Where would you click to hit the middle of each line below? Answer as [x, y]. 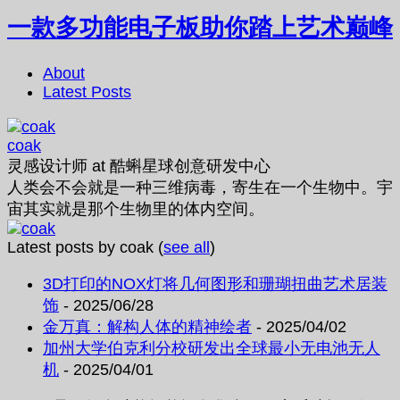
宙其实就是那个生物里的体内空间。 [136, 208]
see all [187, 247]
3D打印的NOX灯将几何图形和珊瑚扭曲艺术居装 [215, 283]
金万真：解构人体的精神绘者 [147, 326]
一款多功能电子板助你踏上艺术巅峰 [200, 28]
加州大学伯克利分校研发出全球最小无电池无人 [212, 348]
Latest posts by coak [83, 247]
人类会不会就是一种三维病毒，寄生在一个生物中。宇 [200, 187]
